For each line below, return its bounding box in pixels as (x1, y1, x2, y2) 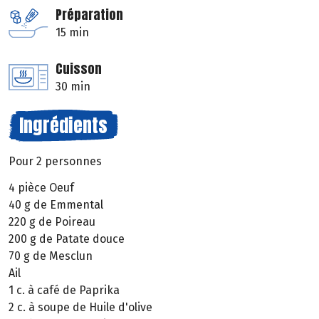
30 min (56, 80, 90, 94)
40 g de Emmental (9, 197, 103, 211)
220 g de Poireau (9, 214, 95, 229)
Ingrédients (19, 111, 108, 140)
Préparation (56, 5, 123, 25)
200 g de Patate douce (9, 231, 125, 246)
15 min (56, 26, 89, 40)
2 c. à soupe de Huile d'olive (9, 300, 152, 314)
